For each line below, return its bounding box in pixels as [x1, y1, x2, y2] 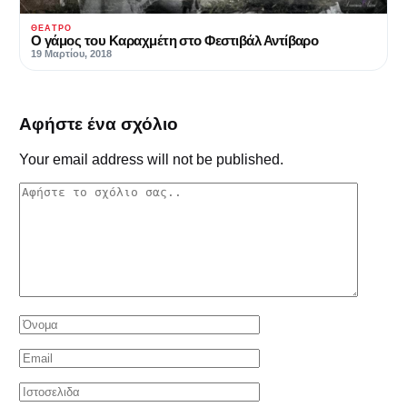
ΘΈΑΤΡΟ [31, 24, 73, 34]
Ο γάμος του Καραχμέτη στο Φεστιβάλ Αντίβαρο [31, 33, 319, 49]
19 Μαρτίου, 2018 [31, 48, 112, 60]
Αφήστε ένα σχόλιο [19, 114, 178, 134]
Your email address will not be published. [19, 152, 283, 168]
